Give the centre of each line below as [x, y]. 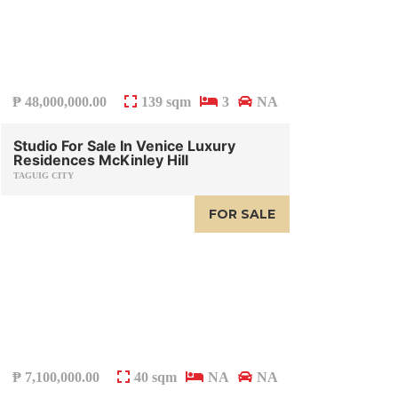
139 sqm [166, 102]
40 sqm [155, 378]
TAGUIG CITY [44, 176]
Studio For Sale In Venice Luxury [124, 146]
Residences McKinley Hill [101, 160]
